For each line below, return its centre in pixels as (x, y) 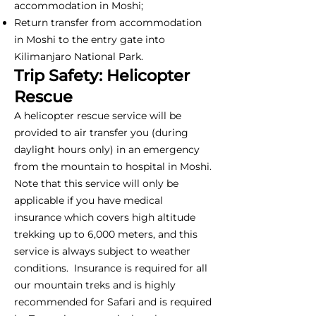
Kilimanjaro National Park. (79, 56)
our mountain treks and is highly (95, 285)
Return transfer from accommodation (108, 22)
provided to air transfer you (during (101, 132)
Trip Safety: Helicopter (102, 75)
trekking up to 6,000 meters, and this (106, 234)
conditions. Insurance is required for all (111, 268)
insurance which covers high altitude (105, 217)
